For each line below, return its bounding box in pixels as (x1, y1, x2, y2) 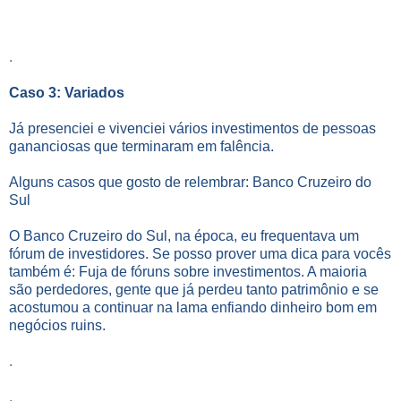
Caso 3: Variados (9, 84, 124, 100)
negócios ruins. (9, 317, 106, 333)
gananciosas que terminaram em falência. (9, 138, 274, 154)
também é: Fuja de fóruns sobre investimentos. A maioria (9, 263, 367, 279)
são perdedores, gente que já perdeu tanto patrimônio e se (9, 281, 379, 297)
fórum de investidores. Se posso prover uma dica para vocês (9, 245, 391, 261)
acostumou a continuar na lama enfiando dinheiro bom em (9, 299, 377, 315)
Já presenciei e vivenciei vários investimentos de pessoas (9, 120, 376, 136)
